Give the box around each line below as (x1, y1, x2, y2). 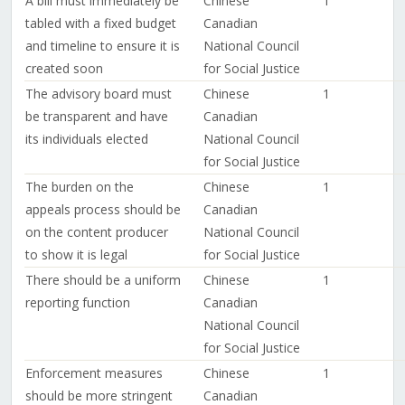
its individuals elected (24, 130, 148, 148)
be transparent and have (24, 108, 168, 126)
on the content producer (24, 223, 168, 241)
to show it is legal (24, 246, 127, 264)
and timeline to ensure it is (24, 37, 180, 55)
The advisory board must (24, 85, 172, 103)
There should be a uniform (24, 271, 181, 289)
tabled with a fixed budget (24, 14, 176, 33)
